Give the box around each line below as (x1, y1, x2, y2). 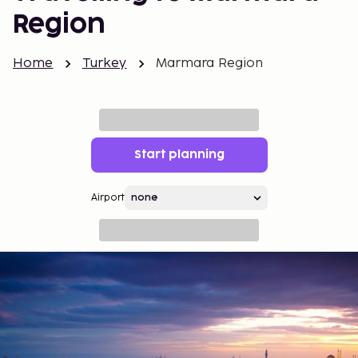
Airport (90, 192, 125, 204)
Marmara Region (155, 56, 264, 71)
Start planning (133, 149, 225, 160)
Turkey (82, 56, 127, 71)
